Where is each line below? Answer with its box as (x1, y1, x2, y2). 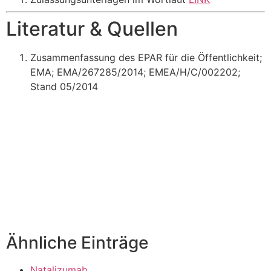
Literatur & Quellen (6, 16, 178, 41)
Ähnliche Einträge (6, 232, 148, 253)
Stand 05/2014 (30, 80, 98, 93)
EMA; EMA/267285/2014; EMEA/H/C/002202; (30, 65, 240, 78)
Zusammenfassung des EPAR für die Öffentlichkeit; (30, 51, 262, 64)
